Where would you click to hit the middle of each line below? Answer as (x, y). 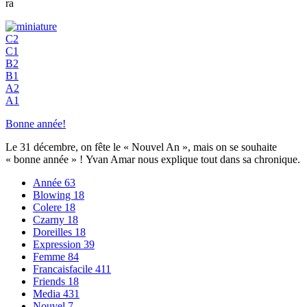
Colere (49, 207)
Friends (50, 281)
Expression (58, 244)
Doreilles (54, 232)
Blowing (53, 195)
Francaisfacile (64, 269)
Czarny (50, 219)
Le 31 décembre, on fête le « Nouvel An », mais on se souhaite (141, 147)
